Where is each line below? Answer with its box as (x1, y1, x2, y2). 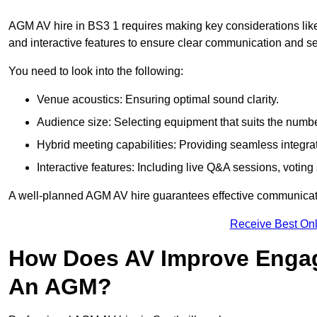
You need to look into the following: (8, 65, 183, 78)
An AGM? (8, 274, 112, 300)
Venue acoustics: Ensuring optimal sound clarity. (37, 93, 279, 106)
